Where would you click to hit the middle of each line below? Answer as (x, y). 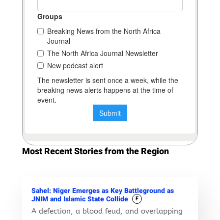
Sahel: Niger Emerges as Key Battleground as (102, 191)
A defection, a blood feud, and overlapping (107, 211)
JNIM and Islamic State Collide (80, 199)
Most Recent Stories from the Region (95, 151)
